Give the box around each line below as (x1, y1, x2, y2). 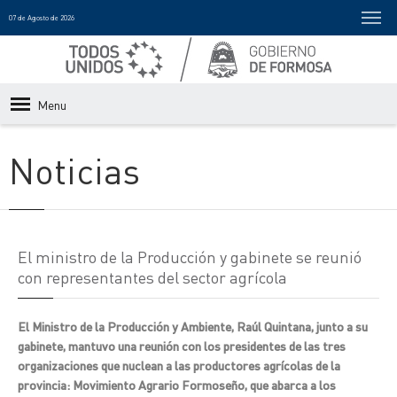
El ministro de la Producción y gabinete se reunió (18, 246, 362, 267)
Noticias (9, 147, 140, 192)
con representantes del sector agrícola (18, 267, 287, 287)
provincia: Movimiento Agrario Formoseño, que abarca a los (18, 377, 336, 393)
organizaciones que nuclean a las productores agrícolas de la (18, 357, 340, 373)
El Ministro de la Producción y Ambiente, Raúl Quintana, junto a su (18, 318, 368, 334)
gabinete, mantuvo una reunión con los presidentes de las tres (18, 338, 346, 354)
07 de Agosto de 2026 (9, 13, 74, 22)
